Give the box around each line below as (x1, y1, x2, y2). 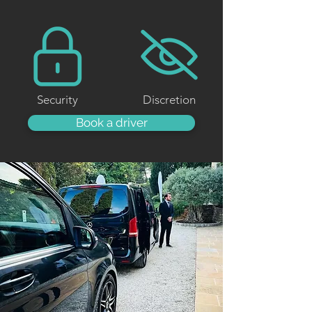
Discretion (143, 93, 196, 107)
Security (37, 93, 78, 107)
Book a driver (75, 116, 148, 130)
